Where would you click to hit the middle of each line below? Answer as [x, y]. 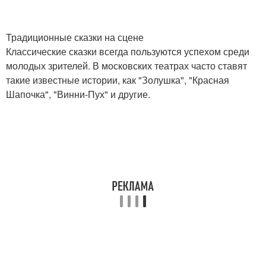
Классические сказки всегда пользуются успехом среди [128, 51]
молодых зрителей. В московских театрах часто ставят [126, 66]
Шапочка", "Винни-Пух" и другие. [78, 94]
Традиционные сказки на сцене [75, 37]
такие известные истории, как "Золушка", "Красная [118, 80]
